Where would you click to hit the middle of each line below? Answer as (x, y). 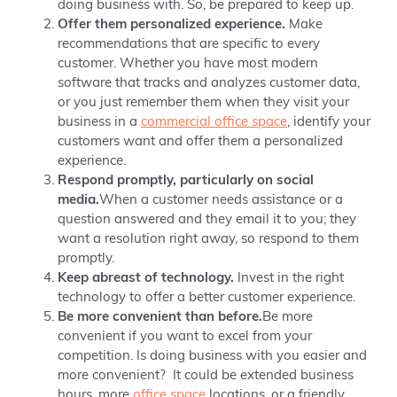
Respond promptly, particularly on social (186, 181)
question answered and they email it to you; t (196, 220)
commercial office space (214, 123)
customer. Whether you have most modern (188, 64)
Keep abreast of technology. (148, 279)
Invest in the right (291, 279)
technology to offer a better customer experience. (206, 298)
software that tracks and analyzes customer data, (209, 84)
